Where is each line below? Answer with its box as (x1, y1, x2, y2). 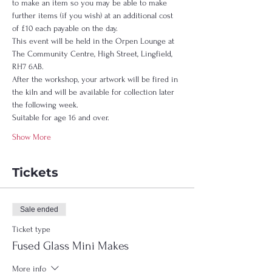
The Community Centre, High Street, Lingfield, (12, 49, 175, 58)
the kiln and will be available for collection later (12, 87, 177, 97)
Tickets (12, 165, 58, 180)
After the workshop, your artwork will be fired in (12, 75, 180, 84)
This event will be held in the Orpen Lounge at (12, 36, 177, 46)
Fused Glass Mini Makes (12, 239, 129, 253)
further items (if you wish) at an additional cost (12, 11, 175, 20)
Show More (12, 132, 51, 141)
